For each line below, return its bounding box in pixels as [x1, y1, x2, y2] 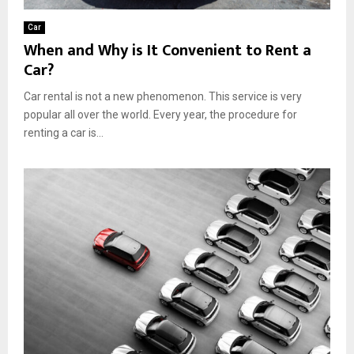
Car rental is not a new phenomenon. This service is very [24, 90, 302, 104]
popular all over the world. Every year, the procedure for [24, 108, 297, 122]
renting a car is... [24, 126, 104, 140]
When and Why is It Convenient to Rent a [24, 37, 311, 65]
